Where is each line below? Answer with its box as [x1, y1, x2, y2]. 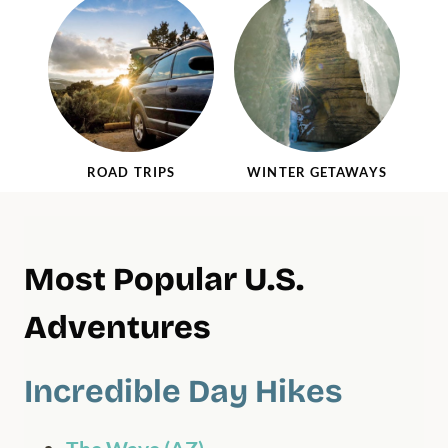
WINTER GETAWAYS [247, 163, 387, 180]
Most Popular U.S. [24, 259, 304, 299]
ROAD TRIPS [87, 163, 175, 180]
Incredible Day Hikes [24, 371, 342, 411]
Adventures [24, 307, 211, 347]
